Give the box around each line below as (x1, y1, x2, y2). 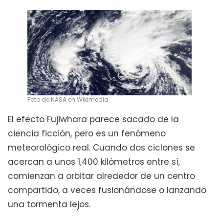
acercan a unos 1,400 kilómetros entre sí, (8, 155, 180, 168)
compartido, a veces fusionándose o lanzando (8, 184, 206, 196)
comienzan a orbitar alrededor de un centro (8, 170, 195, 182)
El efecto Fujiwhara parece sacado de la (8, 113, 179, 125)
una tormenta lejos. (8, 198, 90, 210)
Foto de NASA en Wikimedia (27, 95, 109, 104)
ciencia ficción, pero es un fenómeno (8, 127, 166, 139)
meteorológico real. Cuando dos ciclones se (8, 141, 195, 153)
